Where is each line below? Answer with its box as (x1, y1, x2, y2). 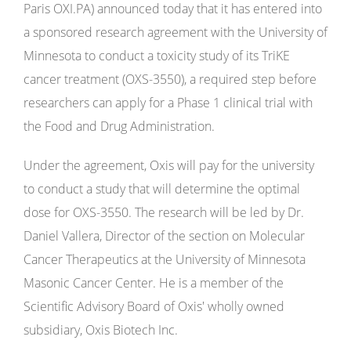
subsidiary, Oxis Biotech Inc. (24, 321, 178, 338)
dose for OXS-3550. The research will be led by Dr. (24, 204, 304, 221)
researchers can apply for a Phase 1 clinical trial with (24, 94, 313, 111)
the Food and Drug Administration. (24, 118, 215, 135)
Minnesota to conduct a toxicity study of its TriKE (24, 47, 290, 64)
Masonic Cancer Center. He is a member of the (24, 274, 284, 291)
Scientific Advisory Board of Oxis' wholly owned (24, 298, 284, 315)
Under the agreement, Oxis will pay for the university (24, 157, 314, 174)
